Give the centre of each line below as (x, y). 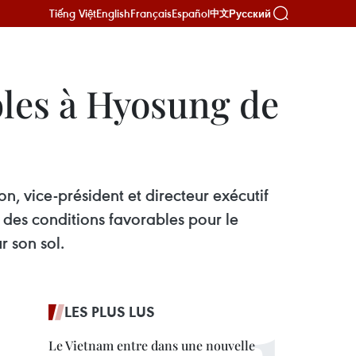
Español (191, 13)
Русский (250, 14)
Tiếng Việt (73, 13)
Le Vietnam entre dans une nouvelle (152, 345)
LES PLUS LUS (110, 311)
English (113, 13)
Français (151, 13)
